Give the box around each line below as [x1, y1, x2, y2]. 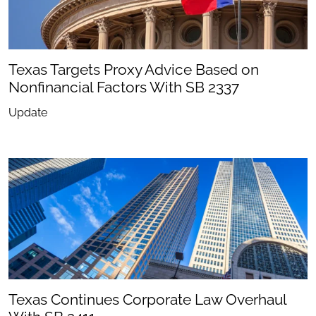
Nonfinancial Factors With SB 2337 [8, 78, 239, 96]
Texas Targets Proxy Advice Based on [8, 60, 259, 78]
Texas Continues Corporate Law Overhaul [8, 291, 286, 309]
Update [8, 105, 47, 119]
